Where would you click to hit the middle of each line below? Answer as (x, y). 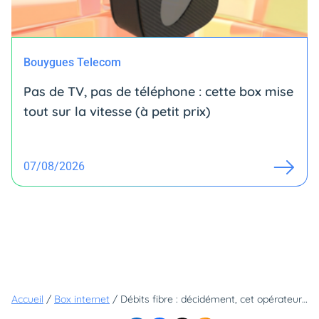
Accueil (27, 299)
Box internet (82, 299)
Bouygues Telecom (72, 62)
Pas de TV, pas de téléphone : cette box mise (158, 91)
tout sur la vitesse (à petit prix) (117, 111)
